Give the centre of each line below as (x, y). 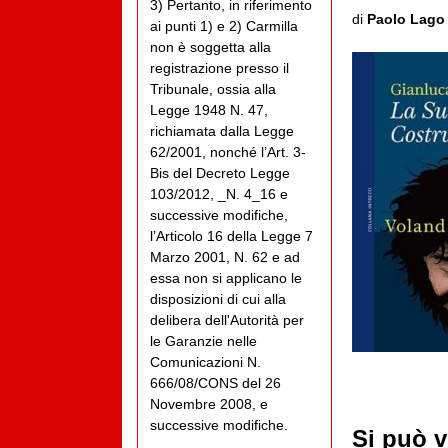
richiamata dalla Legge (222, 130)
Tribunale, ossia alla (213, 88)
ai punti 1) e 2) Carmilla (224, 25)
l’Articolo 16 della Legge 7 (231, 235)
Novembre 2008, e (209, 403)
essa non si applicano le (226, 277)
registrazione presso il (219, 67)
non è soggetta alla (210, 46)
